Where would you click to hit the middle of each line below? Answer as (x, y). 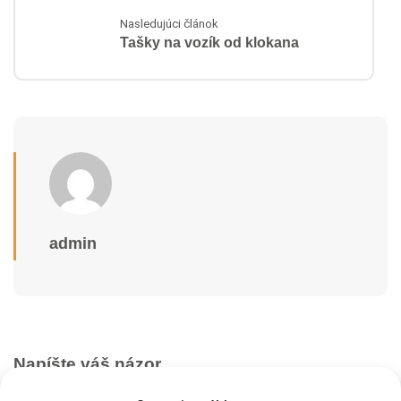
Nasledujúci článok (169, 24)
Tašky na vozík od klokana (209, 43)
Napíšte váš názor (87, 363)
